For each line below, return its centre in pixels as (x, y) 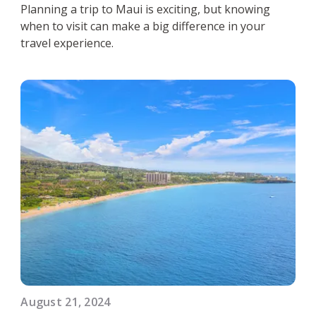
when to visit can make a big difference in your (143, 26)
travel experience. (69, 43)
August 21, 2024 (66, 302)
